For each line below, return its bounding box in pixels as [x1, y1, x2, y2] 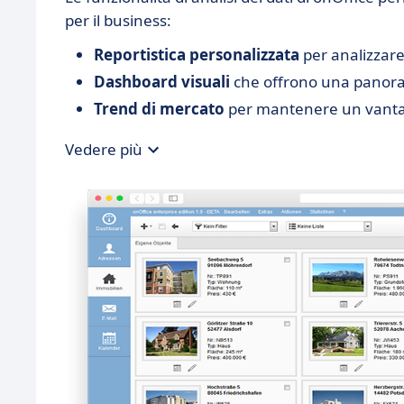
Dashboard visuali [94, 70, 230, 92]
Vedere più [65, 139, 142, 160]
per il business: [65, 9, 171, 31]
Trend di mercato [94, 97, 225, 119]
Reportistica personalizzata [94, 43, 299, 65]
